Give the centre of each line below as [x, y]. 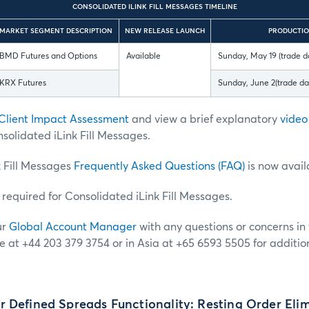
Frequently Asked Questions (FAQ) [159, 166]
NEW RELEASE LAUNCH [165, 31]
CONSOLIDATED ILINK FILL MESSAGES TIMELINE [154, 7]
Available [143, 56]
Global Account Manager [73, 227]
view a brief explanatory [217, 119]
